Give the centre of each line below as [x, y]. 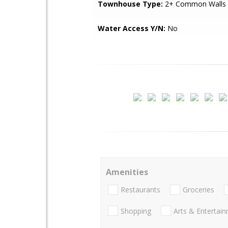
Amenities [127, 172]
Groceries [198, 190]
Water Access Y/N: [132, 28]
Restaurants [140, 190]
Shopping [136, 211]
